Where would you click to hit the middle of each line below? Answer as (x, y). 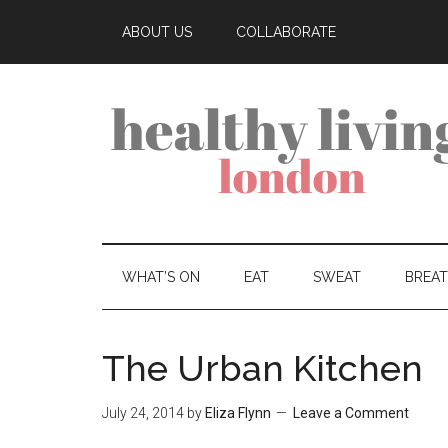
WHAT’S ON (161, 277)
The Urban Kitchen (262, 368)
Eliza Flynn (238, 413)
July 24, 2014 (143, 413)
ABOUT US (157, 32)
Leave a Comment (351, 413)
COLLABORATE (286, 32)
